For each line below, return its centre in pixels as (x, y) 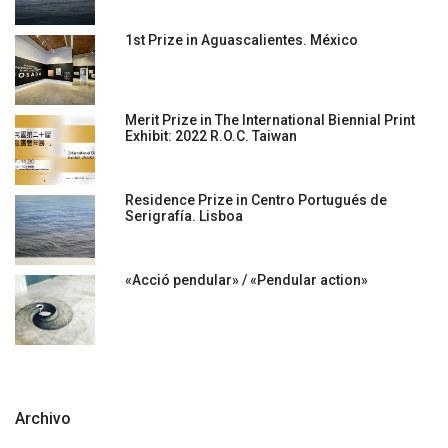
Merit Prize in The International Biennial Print (270, 120)
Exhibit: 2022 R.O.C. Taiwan (211, 136)
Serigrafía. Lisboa (184, 216)
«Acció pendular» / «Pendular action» (246, 280)
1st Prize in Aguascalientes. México (241, 40)
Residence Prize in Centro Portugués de (256, 200)
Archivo (43, 419)
